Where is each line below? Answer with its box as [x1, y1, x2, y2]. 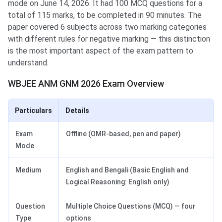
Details [65, 107, 89, 115]
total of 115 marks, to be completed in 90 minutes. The [8, 10, 202, 20]
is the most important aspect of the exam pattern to [8, 46, 193, 56]
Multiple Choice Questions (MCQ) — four [66, 202, 196, 211]
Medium [15, 166, 41, 174]
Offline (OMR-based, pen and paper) [66, 130, 181, 138]
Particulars [15, 107, 52, 115]
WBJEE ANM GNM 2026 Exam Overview [8, 78, 164, 89]
